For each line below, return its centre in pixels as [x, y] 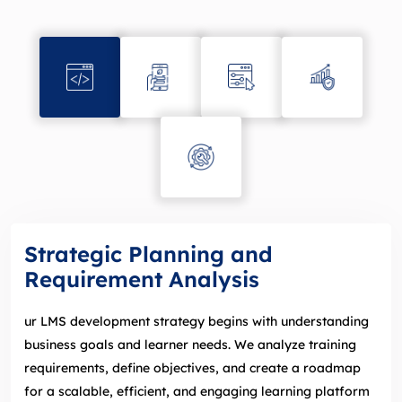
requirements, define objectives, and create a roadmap [192, 367]
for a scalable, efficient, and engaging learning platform [197, 391]
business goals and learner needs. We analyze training [190, 344]
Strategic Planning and [149, 253]
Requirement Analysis [142, 279]
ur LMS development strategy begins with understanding [197, 321]
